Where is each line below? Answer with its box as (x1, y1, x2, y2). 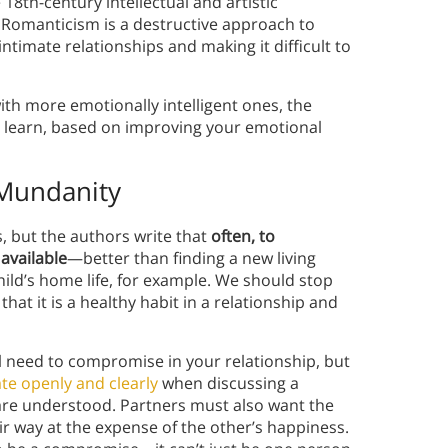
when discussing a (158, 372, 299, 395)
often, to (211, 225, 275, 248)
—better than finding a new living (67, 247, 316, 270)
